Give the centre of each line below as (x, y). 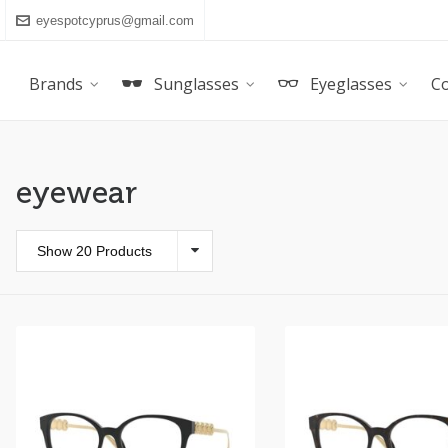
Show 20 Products (94, 251)
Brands (56, 84)
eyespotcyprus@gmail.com (115, 20)
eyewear (76, 192)
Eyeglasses (351, 84)
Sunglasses (196, 84)
